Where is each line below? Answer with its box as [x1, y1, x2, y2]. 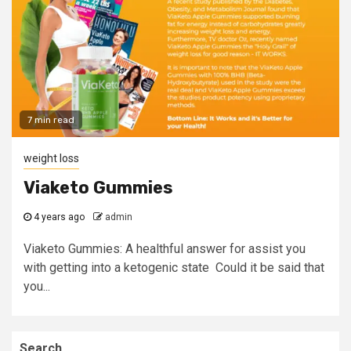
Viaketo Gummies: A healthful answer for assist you [24, 241, 306, 256]
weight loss [24, 152, 79, 165]
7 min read [27, 114, 74, 125]
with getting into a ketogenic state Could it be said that [24, 260, 324, 275]
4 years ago [31, 212, 85, 223]
